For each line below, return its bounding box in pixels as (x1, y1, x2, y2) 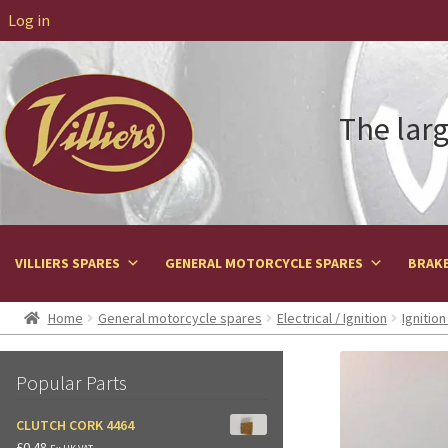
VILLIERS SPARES (15, 254, 120, 273)
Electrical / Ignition (276, 309, 387, 328)
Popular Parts (16, 370, 127, 396)
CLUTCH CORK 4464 (16, 416, 134, 435)
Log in (8, 10, 50, 30)
